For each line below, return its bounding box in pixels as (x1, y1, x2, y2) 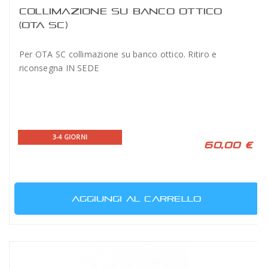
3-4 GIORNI (52, 133, 88, 141)
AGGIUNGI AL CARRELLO (71, 194, 202, 203)
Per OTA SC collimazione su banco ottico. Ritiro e (19, 48, 217, 60)
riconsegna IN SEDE (19, 62, 99, 74)
